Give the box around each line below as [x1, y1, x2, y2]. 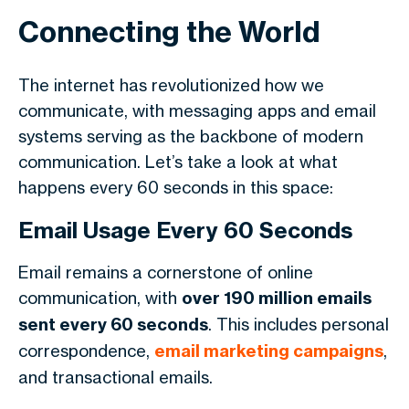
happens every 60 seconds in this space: [18, 177, 333, 197]
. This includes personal [208, 314, 389, 334]
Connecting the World [18, 14, 320, 49]
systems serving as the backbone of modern [18, 126, 363, 146]
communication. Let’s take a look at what [18, 152, 338, 172]
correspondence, [18, 341, 154, 361]
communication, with [18, 288, 182, 308]
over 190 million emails [182, 288, 372, 309]
